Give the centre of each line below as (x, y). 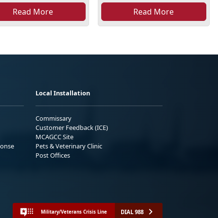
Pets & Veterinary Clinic (69, 146)
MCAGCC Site (54, 136)
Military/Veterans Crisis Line (74, 212)
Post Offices (53, 155)
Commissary (54, 118)
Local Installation (63, 93)
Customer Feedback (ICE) (72, 127)
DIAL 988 (132, 212)
